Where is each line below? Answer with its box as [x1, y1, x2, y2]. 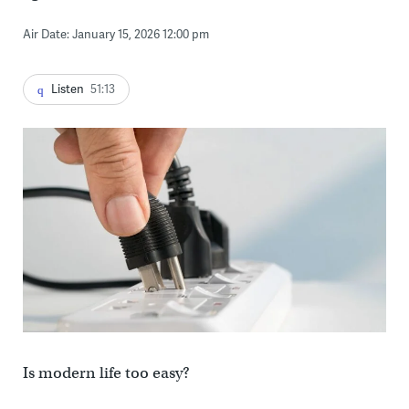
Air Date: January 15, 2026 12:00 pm [22, 25, 209, 42]
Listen [50, 79, 84, 97]
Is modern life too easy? [22, 362, 190, 383]
